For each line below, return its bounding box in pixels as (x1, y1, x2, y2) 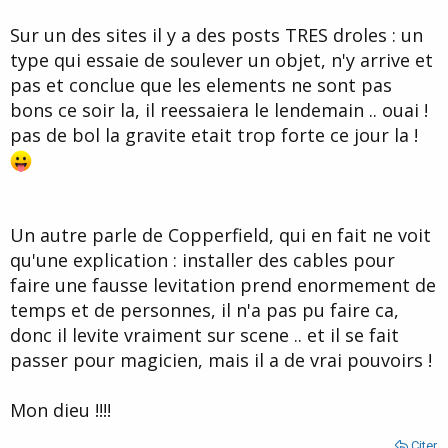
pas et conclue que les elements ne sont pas (10, 72, 392, 97)
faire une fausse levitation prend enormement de (10, 272, 436, 297)
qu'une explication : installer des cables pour (10, 247, 395, 272)
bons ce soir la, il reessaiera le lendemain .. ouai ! (10, 97, 428, 122)
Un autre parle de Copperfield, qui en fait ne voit (10, 222, 431, 247)
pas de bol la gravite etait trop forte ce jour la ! (10, 122, 418, 147)
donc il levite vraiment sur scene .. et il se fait (10, 322, 399, 347)
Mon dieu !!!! (10, 397, 111, 422)
